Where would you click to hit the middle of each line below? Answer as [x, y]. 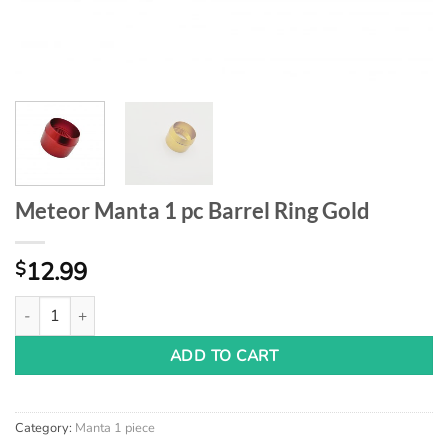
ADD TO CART [224, 355]
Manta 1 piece [115, 427]
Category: [45, 427]
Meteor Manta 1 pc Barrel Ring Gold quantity [159, 305]
